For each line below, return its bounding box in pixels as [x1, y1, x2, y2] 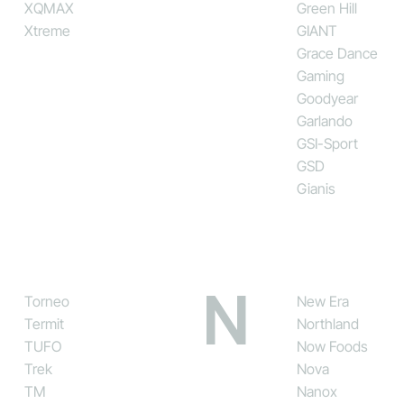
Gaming [296, 66, 344, 85]
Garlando [296, 111, 353, 130]
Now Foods [296, 336, 368, 355]
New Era [296, 291, 349, 310]
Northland [296, 314, 359, 333]
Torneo [23, 291, 69, 310]
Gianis [296, 179, 335, 197]
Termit [23, 314, 64, 333]
